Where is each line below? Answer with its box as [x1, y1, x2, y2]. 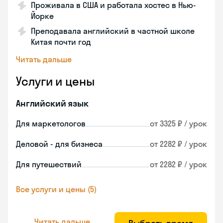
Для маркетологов [16, 118, 86, 128]
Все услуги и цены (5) [16, 184, 97, 194]
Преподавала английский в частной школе [31, 26, 195, 36]
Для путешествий [16, 159, 82, 169]
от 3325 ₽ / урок [150, 118, 207, 128]
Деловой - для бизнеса [16, 139, 103, 149]
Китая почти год [31, 37, 91, 47]
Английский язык [16, 98, 89, 109]
